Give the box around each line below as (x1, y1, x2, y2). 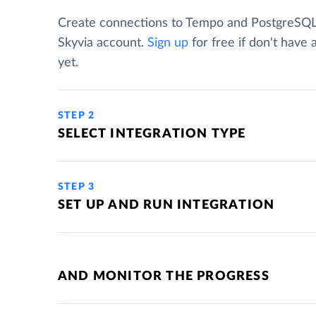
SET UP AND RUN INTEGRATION (58, 199, 275, 212)
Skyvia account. (58, 37, 147, 49)
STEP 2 (58, 111, 95, 121)
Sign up (147, 37, 188, 49)
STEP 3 (58, 182, 95, 192)
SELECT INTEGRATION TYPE (58, 128, 246, 140)
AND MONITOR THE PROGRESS (58, 270, 269, 283)
